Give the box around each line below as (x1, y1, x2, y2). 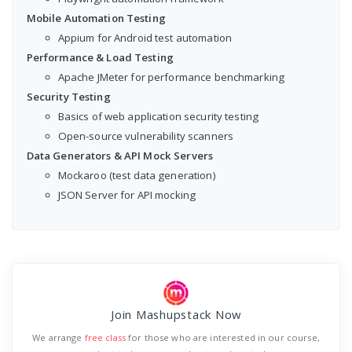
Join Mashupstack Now (111, 306, 241, 323)
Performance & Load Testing (26, 49, 174, 64)
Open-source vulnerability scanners (57, 128, 234, 143)
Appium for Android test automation (57, 30, 233, 45)
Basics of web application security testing (57, 108, 259, 123)
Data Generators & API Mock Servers (26, 148, 214, 163)
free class (84, 331, 126, 343)
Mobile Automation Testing (26, 10, 166, 25)
